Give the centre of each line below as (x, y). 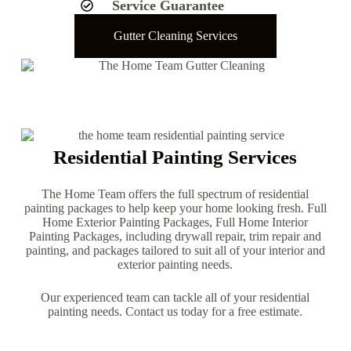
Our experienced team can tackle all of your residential (175, 298)
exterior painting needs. (175, 265)
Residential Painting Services (175, 157)
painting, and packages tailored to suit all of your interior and (175, 251)
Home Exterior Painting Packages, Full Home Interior (175, 223)
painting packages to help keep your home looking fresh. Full (175, 208)
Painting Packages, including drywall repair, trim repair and (175, 237)
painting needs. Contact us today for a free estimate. (175, 312)
